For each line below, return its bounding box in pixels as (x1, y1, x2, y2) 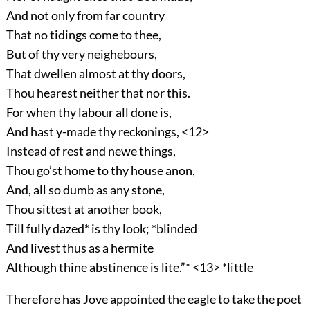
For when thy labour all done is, (6, 104, 172, 120)
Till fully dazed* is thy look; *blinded (6, 221, 197, 237)
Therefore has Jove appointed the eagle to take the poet (6, 291, 302, 307)
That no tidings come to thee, (6, 27, 161, 43)
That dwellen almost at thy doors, (6, 66, 185, 82)
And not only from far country (6, 8, 165, 24)
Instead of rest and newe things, (6, 143, 176, 159)
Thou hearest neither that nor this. (6, 85, 190, 101)
